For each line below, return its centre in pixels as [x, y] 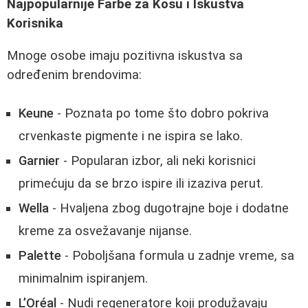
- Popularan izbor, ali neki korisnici [158, 161]
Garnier [39, 161]
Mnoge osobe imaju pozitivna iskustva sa [125, 55]
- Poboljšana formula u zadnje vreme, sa [178, 256]
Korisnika [35, 24]
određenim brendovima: [74, 75]
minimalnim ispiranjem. [83, 279]
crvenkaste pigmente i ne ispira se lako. [131, 136]
